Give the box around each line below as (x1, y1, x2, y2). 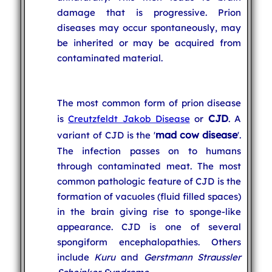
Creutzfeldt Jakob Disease (68, 112, 190, 124)
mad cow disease (155, 128, 238, 141)
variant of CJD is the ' (56, 129, 156, 141)
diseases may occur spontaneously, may (56, 21, 242, 33)
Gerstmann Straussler (143, 251, 242, 263)
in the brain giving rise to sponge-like (56, 205, 242, 217)
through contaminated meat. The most (56, 160, 242, 172)
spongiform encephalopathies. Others (56, 236, 242, 248)
